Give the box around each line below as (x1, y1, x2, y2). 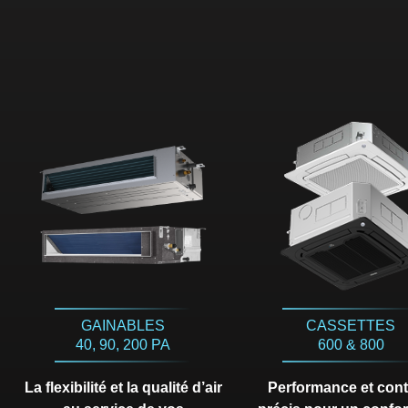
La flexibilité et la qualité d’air (24, 380, 222, 396)
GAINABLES (81, 318, 166, 334)
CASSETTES (306, 318, 396, 334)
